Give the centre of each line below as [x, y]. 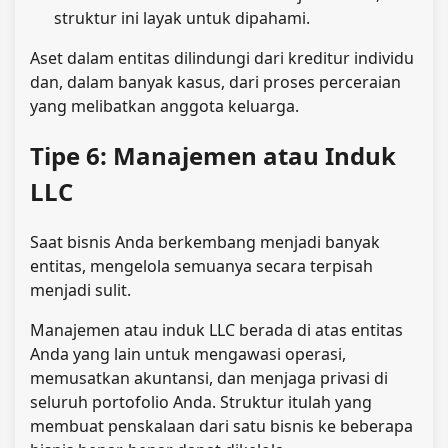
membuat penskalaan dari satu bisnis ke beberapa [221, 425]
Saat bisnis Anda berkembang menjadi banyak [205, 241]
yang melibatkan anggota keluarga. [164, 105]
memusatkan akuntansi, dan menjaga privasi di [209, 377]
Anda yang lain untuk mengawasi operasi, [188, 353]
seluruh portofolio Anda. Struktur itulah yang [201, 401]
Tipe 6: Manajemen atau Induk [213, 155]
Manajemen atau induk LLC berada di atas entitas [216, 329]
